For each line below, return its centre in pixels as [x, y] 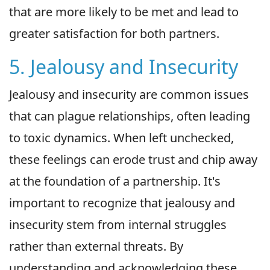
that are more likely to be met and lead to [124, 11]
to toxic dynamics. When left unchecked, [121, 137]
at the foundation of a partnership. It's [115, 181]
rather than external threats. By [96, 246]
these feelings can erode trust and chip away [133, 159]
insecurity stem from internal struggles [118, 224]
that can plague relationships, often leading [130, 116]
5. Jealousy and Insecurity [124, 66]
